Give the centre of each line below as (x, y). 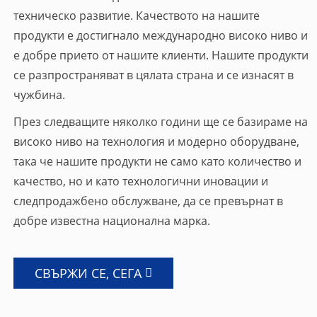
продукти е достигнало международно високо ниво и (160, 35)
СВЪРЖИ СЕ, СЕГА (88, 273)
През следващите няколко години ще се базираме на (160, 121)
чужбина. (39, 94)
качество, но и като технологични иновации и (140, 181)
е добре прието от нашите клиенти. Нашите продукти (161, 55)
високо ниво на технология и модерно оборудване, (156, 141)
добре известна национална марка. (111, 220)
